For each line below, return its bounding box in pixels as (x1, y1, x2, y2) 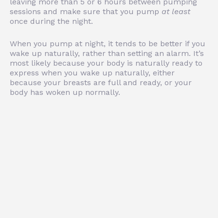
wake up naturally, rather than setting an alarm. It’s (10, 48, 204, 58)
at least (162, 6, 190, 16)
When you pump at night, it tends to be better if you (10, 38, 205, 48)
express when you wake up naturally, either (10, 68, 175, 77)
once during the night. (10, 16, 93, 26)
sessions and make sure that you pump (10, 6, 162, 16)
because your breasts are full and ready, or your (10, 77, 192, 87)
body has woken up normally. (10, 87, 120, 97)
